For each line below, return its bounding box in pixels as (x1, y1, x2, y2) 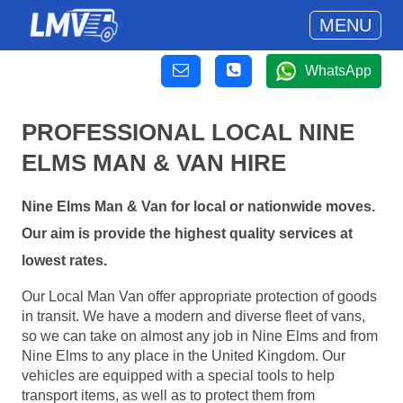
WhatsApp (305, 63, 372, 78)
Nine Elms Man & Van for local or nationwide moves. (22, 199, 375, 215)
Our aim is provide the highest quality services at (22, 226, 353, 242)
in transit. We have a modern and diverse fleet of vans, (22, 308, 365, 324)
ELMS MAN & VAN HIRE (22, 149, 286, 176)
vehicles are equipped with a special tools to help (22, 367, 335, 383)
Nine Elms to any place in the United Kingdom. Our (22, 347, 345, 363)
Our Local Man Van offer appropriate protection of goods (22, 288, 377, 304)
